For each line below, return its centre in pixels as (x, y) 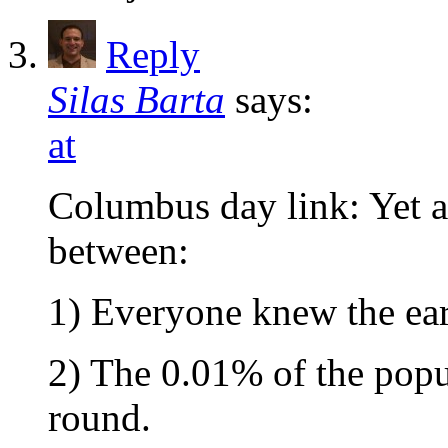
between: (118, 251)
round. (99, 418)
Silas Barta (136, 100)
